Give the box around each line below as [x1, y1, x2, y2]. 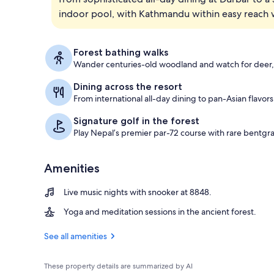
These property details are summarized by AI [44, 261, 193, 271]
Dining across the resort [73, 80, 182, 92]
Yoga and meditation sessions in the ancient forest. [64, 206, 256, 217]
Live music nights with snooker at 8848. [64, 186, 212, 198]
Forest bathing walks [73, 46, 168, 58]
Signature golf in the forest [73, 114, 199, 127]
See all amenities [44, 230, 107, 242]
